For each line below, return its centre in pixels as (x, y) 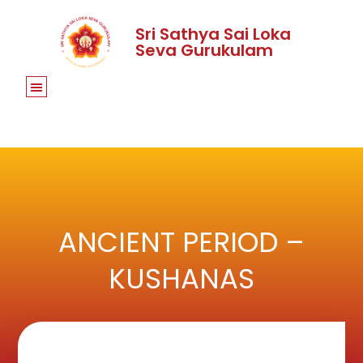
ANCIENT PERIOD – (181, 242)
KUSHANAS (181, 278)
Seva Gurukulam (205, 50)
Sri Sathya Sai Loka (214, 34)
